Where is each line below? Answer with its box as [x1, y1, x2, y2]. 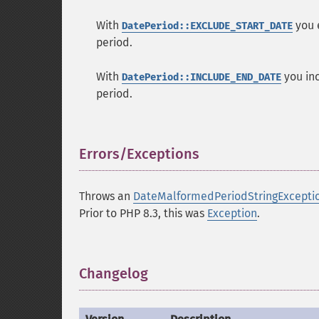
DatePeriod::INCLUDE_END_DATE [122, 71, 281, 83]
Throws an [79, 189, 133, 203]
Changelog [79, 265, 148, 282]
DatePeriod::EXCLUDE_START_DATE [122, 20, 293, 32]
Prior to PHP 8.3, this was [79, 206, 207, 220]
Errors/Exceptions [79, 145, 199, 162]
